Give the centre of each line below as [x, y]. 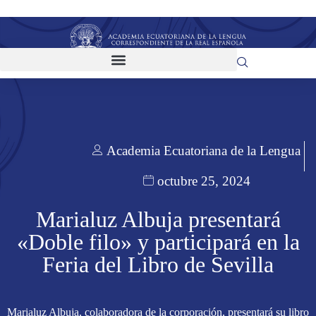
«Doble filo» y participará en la [158, 242]
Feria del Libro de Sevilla [158, 265]
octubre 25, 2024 [204, 181]
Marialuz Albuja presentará [158, 220]
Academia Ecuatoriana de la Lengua [203, 151]
